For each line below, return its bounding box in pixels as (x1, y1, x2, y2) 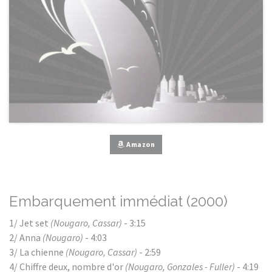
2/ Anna (9, 231, 42, 243)
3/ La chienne (9, 246, 66, 258)
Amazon (124, 140, 155, 149)
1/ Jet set (9, 217, 50, 229)
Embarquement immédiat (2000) (9, 192, 228, 210)
